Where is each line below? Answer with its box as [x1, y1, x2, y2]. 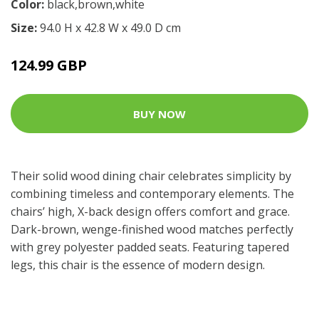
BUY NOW [133, 106, 186, 121]
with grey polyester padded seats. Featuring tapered [11, 239, 289, 255]
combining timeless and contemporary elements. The [11, 186, 294, 202]
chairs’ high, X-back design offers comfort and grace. [11, 204, 290, 219]
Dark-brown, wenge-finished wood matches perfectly [11, 221, 293, 237]
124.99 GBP [11, 56, 87, 75]
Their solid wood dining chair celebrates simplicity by [11, 168, 291, 184]
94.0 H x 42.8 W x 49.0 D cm [40, 20, 181, 36]
